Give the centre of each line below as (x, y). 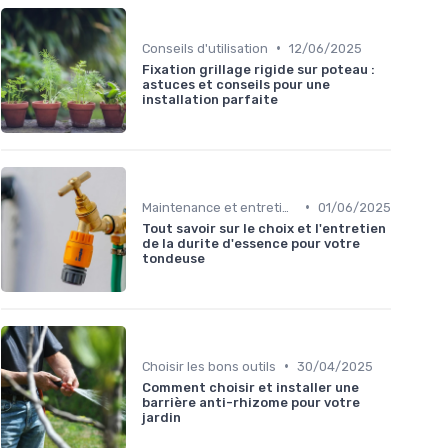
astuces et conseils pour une (236, 84)
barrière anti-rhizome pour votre (251, 402)
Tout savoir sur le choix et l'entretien (264, 228)
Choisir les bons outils (209, 366)
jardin (161, 417)
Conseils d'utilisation (205, 48)
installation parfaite (210, 99)
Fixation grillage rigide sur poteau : (258, 69)
